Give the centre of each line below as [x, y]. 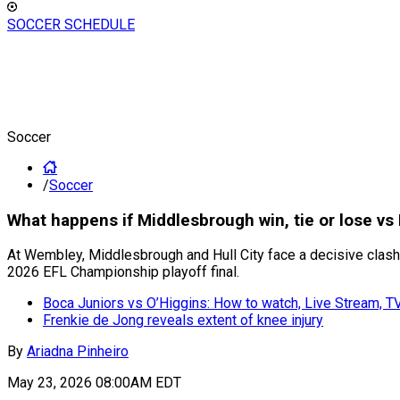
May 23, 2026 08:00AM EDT [94, 383]
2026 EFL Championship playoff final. [123, 272]
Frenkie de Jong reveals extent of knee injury [183, 321]
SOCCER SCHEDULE [71, 25]
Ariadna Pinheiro [78, 352]
